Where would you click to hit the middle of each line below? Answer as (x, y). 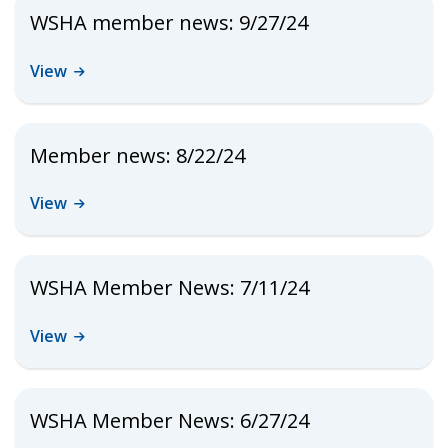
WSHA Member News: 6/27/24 (169, 420)
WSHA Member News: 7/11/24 (169, 287)
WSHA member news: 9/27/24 (169, 22)
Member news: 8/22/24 (137, 155)
